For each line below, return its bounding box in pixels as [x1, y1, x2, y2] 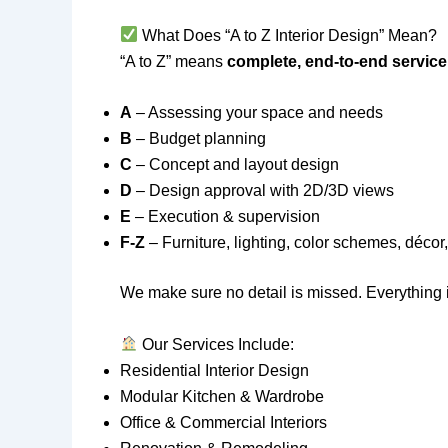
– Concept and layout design [132, 156, 339, 174]
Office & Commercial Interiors [120, 413, 327, 431]
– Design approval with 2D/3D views [132, 182, 394, 200]
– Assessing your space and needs [132, 104, 383, 122]
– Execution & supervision [131, 208, 320, 226]
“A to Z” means [120, 52, 227, 70]
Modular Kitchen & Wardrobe [120, 387, 324, 405]
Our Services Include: [138, 335, 295, 353]
